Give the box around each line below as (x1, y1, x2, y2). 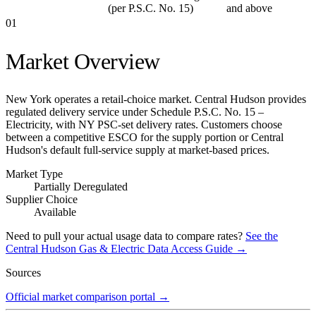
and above (226, 2, 272, 15)
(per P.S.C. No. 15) (108, 2, 193, 15)
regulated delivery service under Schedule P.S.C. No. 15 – (6, 105, 264, 118)
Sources (6, 266, 41, 279)
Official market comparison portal (6, 290, 155, 303)
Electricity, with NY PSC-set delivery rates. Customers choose (6, 118, 282, 130)
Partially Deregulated (34, 180, 128, 193)
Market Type (6, 167, 63, 180)
